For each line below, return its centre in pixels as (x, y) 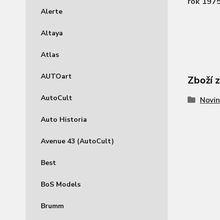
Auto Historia (64, 120)
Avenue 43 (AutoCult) (77, 141)
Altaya (52, 33)
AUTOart (56, 76)
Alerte (52, 12)
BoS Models (61, 184)
